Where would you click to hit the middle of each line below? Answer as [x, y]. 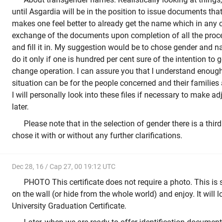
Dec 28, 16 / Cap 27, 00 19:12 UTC [64, 167]
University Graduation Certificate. [69, 206]
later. [20, 107]
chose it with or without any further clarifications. [97, 135]
